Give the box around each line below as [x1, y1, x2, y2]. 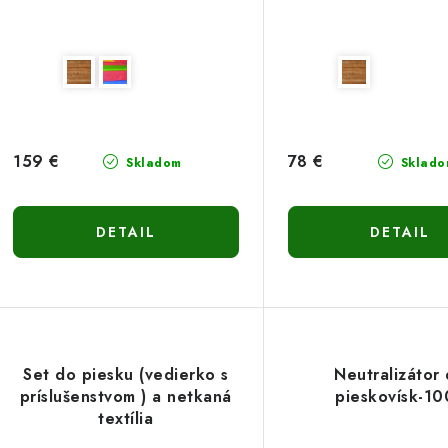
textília [98, 406, 154, 430]
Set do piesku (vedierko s [23, 362, 229, 386]
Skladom [121, 153, 182, 172]
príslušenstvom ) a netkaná [19, 384, 232, 408]
